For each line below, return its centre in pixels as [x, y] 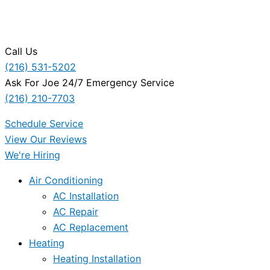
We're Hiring [33, 155]
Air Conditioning [66, 181]
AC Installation [86, 196]
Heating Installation [97, 259]
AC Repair [76, 212]
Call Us [21, 52]
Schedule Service [44, 124]
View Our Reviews [46, 140]
